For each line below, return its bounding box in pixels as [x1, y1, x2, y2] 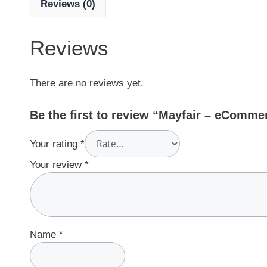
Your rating [30, 138, 80, 150]
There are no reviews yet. [30, 77, 144, 89]
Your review [30, 159, 85, 170]
